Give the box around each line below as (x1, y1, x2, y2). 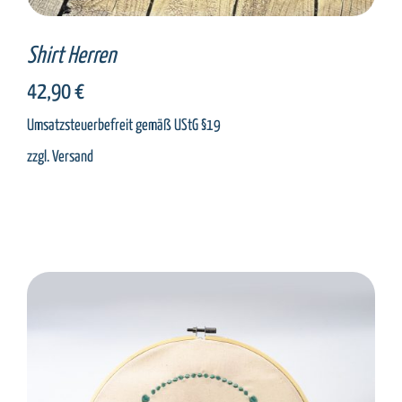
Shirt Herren (27, 44, 116, 67)
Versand (52, 148, 93, 165)
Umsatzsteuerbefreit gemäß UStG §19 (27, 117, 221, 134)
